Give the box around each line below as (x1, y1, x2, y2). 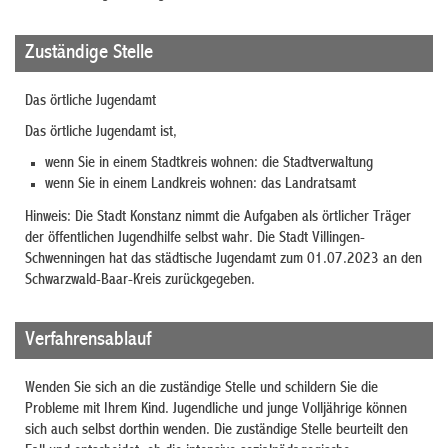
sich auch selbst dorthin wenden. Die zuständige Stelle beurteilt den (25, 422, 408, 439)
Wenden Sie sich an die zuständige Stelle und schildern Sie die (25, 380, 378, 397)
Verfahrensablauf (25, 329, 151, 351)
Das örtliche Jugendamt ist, (25, 124, 177, 141)
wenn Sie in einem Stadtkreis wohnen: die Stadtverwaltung (45, 155, 373, 172)
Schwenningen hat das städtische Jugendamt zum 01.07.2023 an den (25, 251, 422, 268)
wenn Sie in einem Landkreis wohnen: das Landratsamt (45, 176, 356, 193)
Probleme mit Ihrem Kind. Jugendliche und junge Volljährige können (25, 401, 407, 418)
